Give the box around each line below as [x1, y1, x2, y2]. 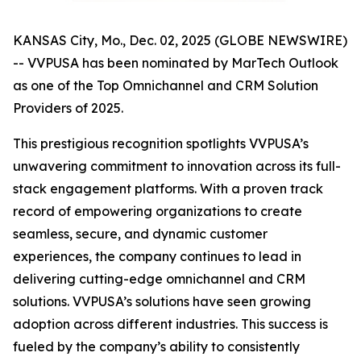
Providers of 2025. [13, 99, 123, 116]
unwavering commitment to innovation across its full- [13, 157, 341, 174]
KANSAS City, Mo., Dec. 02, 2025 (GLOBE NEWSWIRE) [13, 31, 347, 48]
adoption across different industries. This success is [13, 315, 328, 332]
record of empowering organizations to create [13, 202, 302, 219]
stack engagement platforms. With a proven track [13, 180, 323, 197]
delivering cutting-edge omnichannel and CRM [13, 270, 305, 287]
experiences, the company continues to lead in [13, 247, 301, 264]
